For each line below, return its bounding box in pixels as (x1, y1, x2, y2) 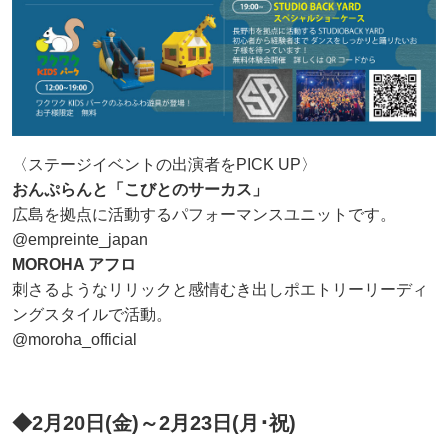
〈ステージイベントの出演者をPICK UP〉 (12, 156, 317, 174)
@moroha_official (12, 331, 137, 349)
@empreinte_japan (12, 231, 148, 249)
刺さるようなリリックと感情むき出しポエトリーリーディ (12, 281, 428, 299)
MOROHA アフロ (12, 256, 136, 274)
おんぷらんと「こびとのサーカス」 (12, 181, 268, 199)
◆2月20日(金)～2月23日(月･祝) (12, 412, 296, 435)
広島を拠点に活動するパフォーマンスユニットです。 (12, 206, 396, 224)
